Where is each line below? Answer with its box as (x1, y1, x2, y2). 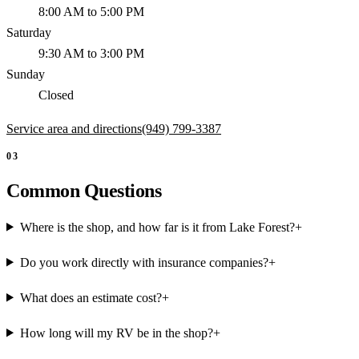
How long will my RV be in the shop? (19, 325, 213, 340)
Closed (38, 87, 74, 102)
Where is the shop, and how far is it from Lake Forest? (19, 220, 295, 234)
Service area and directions (6, 121, 142, 135)
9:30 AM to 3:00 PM (38, 46, 144, 60)
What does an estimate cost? (19, 290, 162, 305)
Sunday (6, 67, 45, 81)
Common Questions (6, 179, 162, 201)
